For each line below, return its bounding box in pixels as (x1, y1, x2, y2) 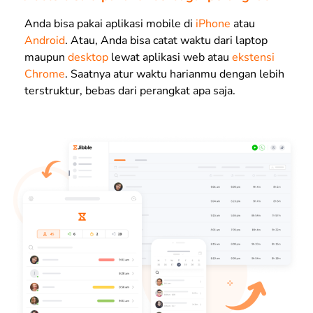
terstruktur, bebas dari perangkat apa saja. (24, 82, 235, 99)
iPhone (196, 15, 231, 31)
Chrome (24, 66, 65, 82)
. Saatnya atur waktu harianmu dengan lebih (65, 66, 284, 82)
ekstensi (232, 49, 275, 65)
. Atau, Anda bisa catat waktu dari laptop (65, 32, 268, 48)
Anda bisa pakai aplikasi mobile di (24, 15, 196, 31)
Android (24, 32, 65, 48)
